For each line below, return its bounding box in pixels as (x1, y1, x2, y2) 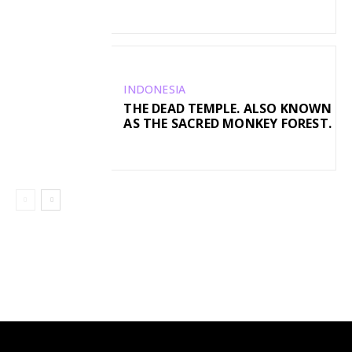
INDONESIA (123, 82, 186, 97)
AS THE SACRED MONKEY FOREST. (123, 115, 332, 133)
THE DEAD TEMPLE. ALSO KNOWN (123, 100, 332, 118)
